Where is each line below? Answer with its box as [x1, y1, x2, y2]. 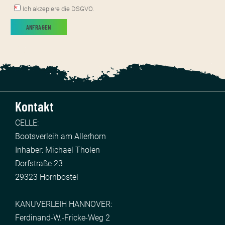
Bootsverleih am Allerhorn [15, 131, 106, 141]
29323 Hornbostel [15, 172, 78, 182]
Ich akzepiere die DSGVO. [23, 5, 94, 13]
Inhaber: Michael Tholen [15, 145, 100, 155]
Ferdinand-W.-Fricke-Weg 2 [15, 212, 110, 222]
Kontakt [15, 98, 54, 115]
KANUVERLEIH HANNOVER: [15, 199, 112, 209]
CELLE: [15, 118, 39, 128]
